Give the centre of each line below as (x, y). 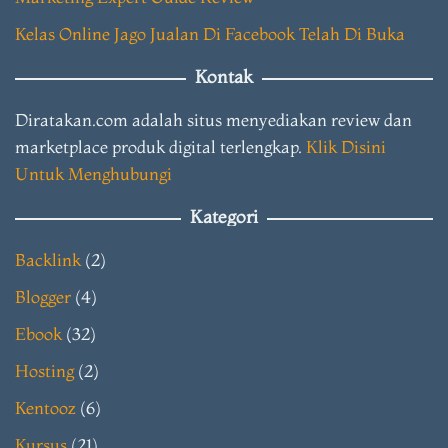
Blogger (43, 297)
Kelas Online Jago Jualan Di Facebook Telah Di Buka (210, 34)
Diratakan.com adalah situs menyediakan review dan (213, 120)
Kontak (224, 77)
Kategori (224, 217)
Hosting (44, 371)
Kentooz (45, 408)
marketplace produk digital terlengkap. (160, 147)
